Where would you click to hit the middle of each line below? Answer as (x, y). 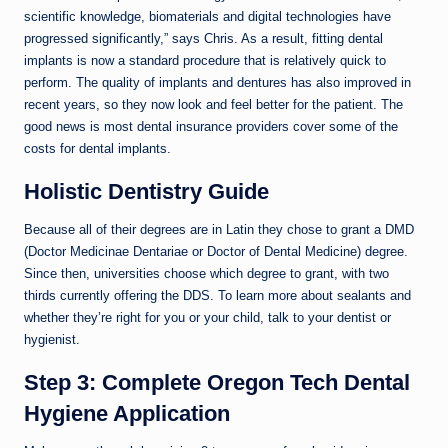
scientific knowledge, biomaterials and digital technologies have (207, 16)
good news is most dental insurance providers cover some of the (211, 126)
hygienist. (52, 339)
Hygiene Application (127, 413)
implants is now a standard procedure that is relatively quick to (205, 60)
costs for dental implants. (97, 148)
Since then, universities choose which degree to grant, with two (206, 273)
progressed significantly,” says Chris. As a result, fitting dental (203, 38)
